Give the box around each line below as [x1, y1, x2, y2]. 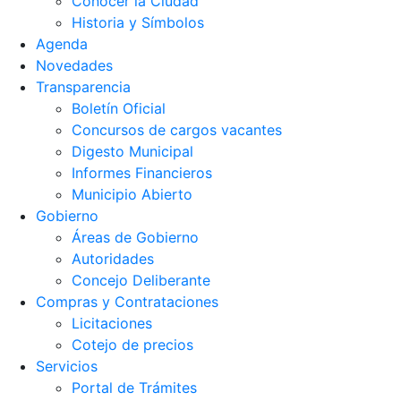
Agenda [36, 35, 88, 53]
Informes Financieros [72, 164, 212, 182]
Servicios [36, 357, 98, 375]
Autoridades [72, 250, 154, 268]
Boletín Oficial [72, 99, 166, 117]
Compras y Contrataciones [36, 293, 218, 311]
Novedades [36, 56, 113, 74]
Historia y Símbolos [72, 13, 204, 31]
